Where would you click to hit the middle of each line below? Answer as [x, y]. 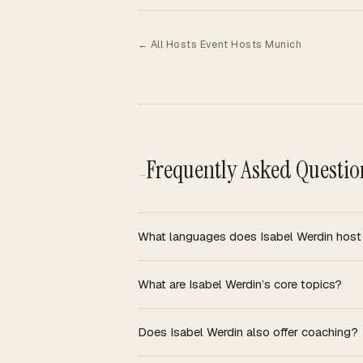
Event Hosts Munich [251, 44]
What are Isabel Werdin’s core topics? [240, 284]
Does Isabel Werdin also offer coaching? [248, 331]
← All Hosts [168, 44]
